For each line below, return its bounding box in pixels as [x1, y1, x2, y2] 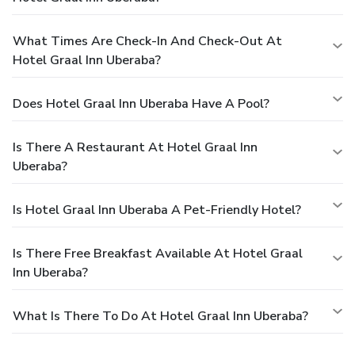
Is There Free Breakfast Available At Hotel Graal [13, 245, 303, 263]
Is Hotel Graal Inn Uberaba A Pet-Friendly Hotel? [13, 201, 301, 219]
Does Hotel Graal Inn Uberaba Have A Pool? [13, 95, 269, 113]
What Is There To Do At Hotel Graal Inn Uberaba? [13, 307, 308, 326]
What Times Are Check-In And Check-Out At [13, 32, 282, 51]
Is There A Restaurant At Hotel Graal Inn [13, 139, 258, 157]
